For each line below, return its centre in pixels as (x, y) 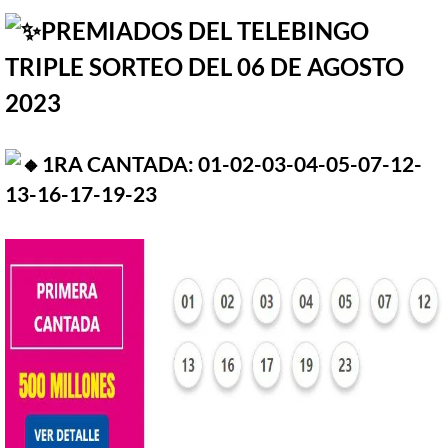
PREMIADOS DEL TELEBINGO (205, 31)
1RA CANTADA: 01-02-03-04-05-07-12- (232, 164)
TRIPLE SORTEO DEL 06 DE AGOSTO (204, 67)
